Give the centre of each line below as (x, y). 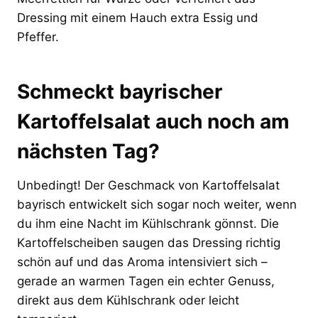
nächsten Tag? (88, 151)
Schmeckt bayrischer (120, 91)
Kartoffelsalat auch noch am (153, 121)
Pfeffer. (38, 37)
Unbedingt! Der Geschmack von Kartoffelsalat (148, 185)
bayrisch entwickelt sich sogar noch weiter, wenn (157, 204)
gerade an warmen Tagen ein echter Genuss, (146, 281)
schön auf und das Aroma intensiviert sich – (142, 262)
